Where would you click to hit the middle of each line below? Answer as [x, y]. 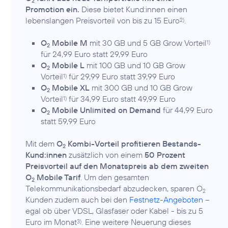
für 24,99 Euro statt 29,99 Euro [94, 54]
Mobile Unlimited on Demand [105, 110]
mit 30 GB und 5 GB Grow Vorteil [147, 43]
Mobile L [67, 65]
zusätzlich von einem [106, 155]
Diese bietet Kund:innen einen [133, 9]
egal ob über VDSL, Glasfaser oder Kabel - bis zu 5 [114, 211]
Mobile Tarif [58, 177]
